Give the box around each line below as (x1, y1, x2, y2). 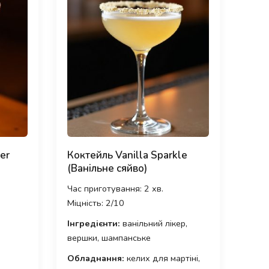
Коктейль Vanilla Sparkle (67, 148, 187, 162)
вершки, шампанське (67, 231, 151, 244)
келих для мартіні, (124, 252, 200, 264)
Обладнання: (67, 252, 124, 264)
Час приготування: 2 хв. (67, 182, 163, 195)
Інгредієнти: (67, 217, 120, 229)
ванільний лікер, (119, 217, 187, 229)
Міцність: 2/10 (67, 196, 124, 209)
